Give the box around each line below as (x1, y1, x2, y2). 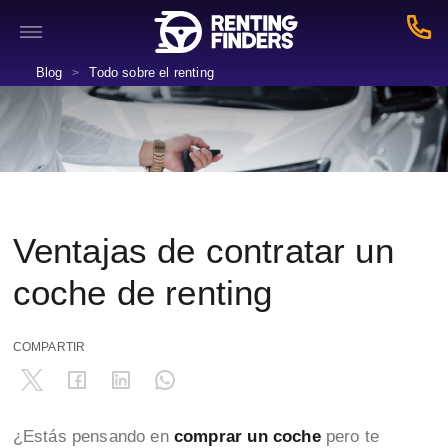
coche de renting (12, 272, 273, 312)
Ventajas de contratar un (12, 230, 394, 270)
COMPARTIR (12, 340, 86, 354)
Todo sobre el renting (89, 65, 214, 80)
